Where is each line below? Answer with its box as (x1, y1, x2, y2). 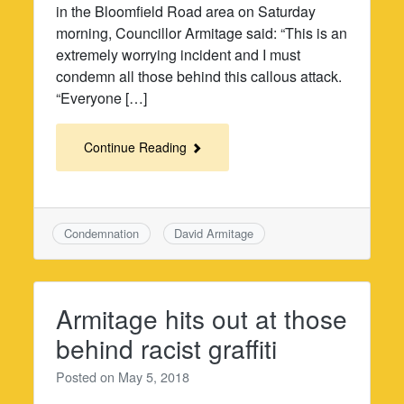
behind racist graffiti (56, 330, 278, 367)
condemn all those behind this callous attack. (56, 66, 343, 87)
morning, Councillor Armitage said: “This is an (56, 23, 348, 44)
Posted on (56, 367, 119, 387)
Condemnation (64, 225, 140, 243)
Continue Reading (84, 138, 191, 157)
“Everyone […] (56, 87, 148, 109)
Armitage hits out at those (56, 300, 348, 337)
